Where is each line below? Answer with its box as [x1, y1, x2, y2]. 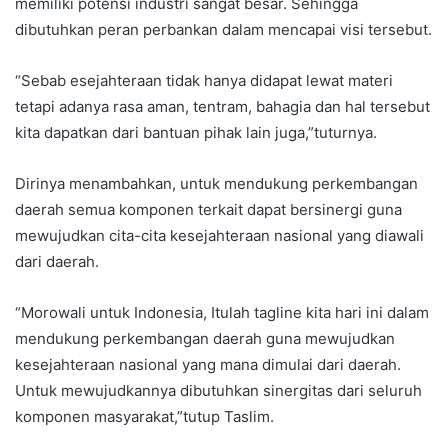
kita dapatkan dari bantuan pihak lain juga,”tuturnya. [15, 123, 377, 143]
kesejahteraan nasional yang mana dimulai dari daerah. [15, 355, 401, 375]
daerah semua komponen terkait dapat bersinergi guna [15, 200, 402, 220]
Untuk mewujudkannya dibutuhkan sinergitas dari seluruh [15, 381, 422, 401]
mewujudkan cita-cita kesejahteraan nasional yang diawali [15, 226, 424, 246]
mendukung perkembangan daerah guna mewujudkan [15, 329, 395, 349]
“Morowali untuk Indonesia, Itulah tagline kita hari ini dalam [15, 303, 429, 323]
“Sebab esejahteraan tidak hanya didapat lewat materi [15, 71, 393, 91]
